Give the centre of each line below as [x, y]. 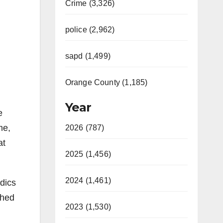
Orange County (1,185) [106, 82]
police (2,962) [90, 30]
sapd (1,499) [88, 56]
